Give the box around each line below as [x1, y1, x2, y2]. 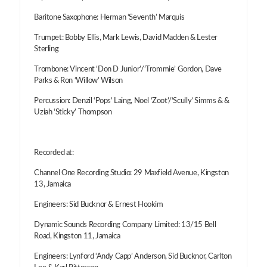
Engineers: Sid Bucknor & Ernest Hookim [34, 200, 163, 209]
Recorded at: [34, 148, 74, 157]
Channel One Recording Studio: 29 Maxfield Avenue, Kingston [34, 169, 229, 177]
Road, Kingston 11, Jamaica [34, 232, 120, 240]
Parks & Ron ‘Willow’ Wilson [34, 76, 123, 85]
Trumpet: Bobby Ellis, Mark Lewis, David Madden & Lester [34, 33, 218, 42]
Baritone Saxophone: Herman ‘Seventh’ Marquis [34, 13, 185, 21]
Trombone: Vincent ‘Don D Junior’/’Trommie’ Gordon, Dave [34, 65, 222, 73]
